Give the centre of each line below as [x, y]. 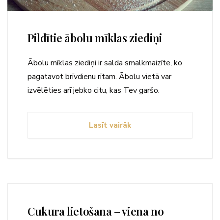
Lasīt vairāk [110, 125]
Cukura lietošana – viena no [96, 211]
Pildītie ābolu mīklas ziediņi [95, 38]
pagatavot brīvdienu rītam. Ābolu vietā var [99, 76]
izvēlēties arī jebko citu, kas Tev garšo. [94, 90]
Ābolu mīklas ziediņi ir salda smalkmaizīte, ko [105, 63]
